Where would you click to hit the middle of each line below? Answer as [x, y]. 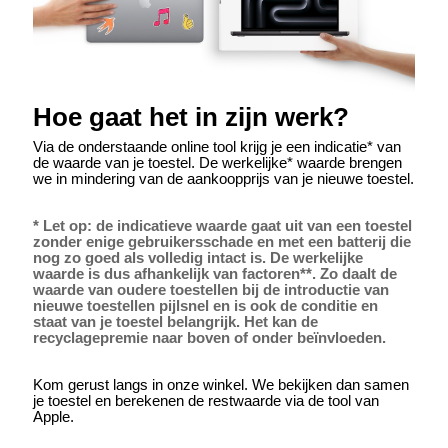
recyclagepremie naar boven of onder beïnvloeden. [210, 338]
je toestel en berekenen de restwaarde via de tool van [206, 401]
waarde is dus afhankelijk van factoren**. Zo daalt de [215, 274]
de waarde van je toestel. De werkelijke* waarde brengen [218, 163]
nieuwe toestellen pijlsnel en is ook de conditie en [206, 306]
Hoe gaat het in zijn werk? [191, 117]
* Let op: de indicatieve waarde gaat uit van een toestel [223, 226]
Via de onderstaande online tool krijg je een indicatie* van [217, 147]
